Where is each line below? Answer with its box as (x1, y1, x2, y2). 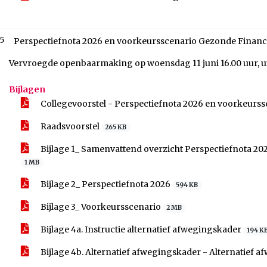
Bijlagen (9, 84, 45, 95)
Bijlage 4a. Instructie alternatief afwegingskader (39, 224, 243, 235)
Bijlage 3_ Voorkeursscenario (39, 201, 163, 212)
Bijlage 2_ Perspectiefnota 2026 (39, 179, 172, 190)
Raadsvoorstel (39, 121, 101, 132)
